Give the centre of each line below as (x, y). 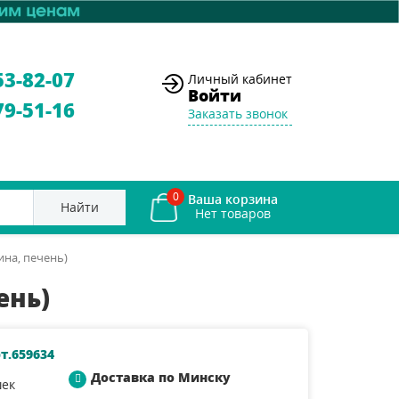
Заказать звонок (238, 113)
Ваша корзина (233, 199)
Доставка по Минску (161, 377)
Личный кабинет (240, 78)
